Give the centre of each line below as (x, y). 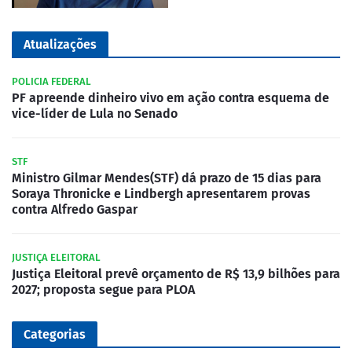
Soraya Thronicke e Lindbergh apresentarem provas (161, 193)
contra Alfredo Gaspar (75, 209)
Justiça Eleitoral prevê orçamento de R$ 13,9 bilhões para (176, 273)
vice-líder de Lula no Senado (95, 113)
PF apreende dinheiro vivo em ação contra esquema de (170, 97)
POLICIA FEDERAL (51, 81)
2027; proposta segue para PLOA (103, 289)
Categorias (55, 334)
